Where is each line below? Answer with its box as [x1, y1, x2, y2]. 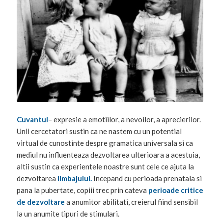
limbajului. [55, 174, 92, 183]
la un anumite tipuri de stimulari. [16, 209, 119, 219]
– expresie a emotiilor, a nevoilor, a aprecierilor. [48, 115, 201, 124]
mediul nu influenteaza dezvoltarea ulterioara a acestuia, [16, 150, 200, 160]
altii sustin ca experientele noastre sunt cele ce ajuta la [16, 162, 194, 171]
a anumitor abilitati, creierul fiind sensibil [64, 197, 198, 207]
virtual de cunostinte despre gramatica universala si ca [16, 138, 193, 148]
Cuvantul [16, 115, 48, 124]
